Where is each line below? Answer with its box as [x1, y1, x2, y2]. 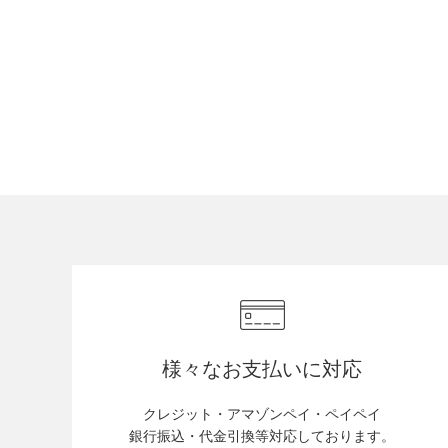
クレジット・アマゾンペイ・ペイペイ [143, 406, 381, 422]
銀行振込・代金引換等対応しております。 [129, 428, 395, 444]
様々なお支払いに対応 [162, 358, 362, 380]
